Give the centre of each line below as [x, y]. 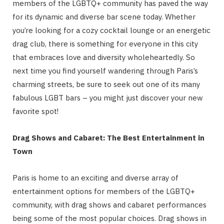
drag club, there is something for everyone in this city [105, 44]
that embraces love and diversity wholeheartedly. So [104, 57]
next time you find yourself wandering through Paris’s [105, 71]
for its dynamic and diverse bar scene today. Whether [104, 17]
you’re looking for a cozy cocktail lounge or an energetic [111, 30]
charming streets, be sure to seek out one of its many [106, 84]
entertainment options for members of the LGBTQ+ [104, 191]
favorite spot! [35, 111]
